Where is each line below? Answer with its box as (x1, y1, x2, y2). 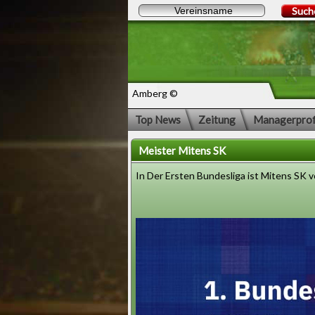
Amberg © (132, 87, 178, 99)
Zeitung (198, 113, 236, 126)
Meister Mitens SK (139, 144, 226, 157)
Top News (135, 113, 181, 126)
